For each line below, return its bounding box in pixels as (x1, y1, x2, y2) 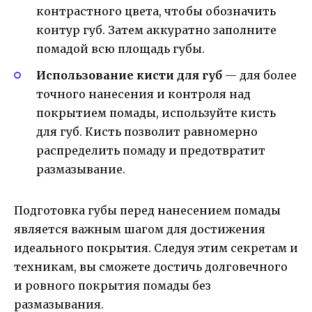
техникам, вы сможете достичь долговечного (14, 260, 288, 274)
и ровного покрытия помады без (14, 279, 211, 293)
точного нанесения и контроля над (36, 87, 251, 102)
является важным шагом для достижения (14, 222, 265, 237)
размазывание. (36, 162, 125, 177)
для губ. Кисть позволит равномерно (36, 125, 258, 139)
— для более (222, 68, 297, 83)
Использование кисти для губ (36, 68, 222, 83)
